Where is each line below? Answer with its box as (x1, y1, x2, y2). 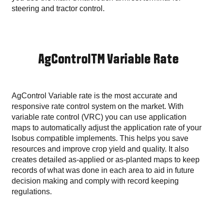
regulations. (12, 187, 52, 196)
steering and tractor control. (12, 4, 105, 13)
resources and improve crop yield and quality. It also (12, 144, 189, 153)
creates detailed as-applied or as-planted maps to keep (12, 155, 200, 164)
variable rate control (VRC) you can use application (12, 112, 186, 121)
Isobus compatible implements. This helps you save (12, 134, 188, 142)
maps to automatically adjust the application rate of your (12, 123, 201, 132)
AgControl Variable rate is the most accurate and (12, 91, 177, 100)
